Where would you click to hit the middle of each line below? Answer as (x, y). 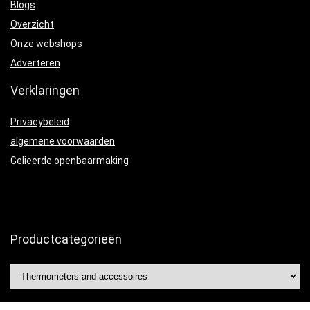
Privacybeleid (40, 122)
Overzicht (32, 25)
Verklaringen (45, 91)
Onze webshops (46, 44)
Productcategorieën (66, 239)
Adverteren (35, 63)
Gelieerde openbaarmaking (70, 161)
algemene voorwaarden (63, 142)
